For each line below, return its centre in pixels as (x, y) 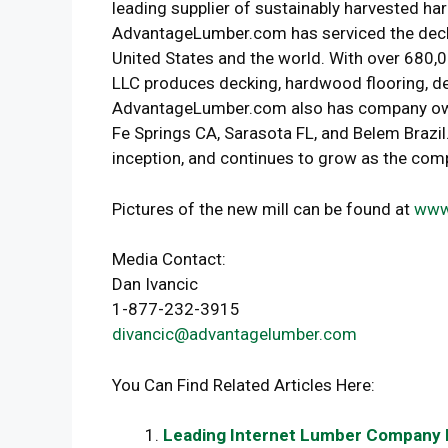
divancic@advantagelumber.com (234, 334)
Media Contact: (169, 259)
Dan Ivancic (155, 284)
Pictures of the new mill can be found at (263, 208)
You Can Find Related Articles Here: (243, 384)
